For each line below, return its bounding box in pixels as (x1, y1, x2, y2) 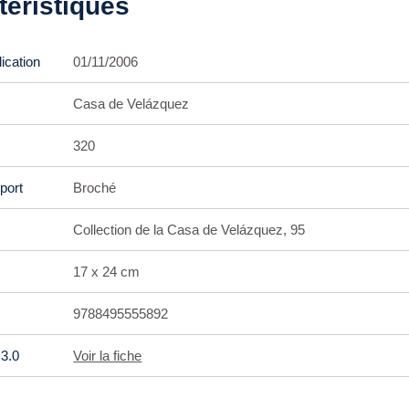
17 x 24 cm (73, 264, 141, 279)
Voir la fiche (73, 348, 142, 363)
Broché (73, 180, 117, 195)
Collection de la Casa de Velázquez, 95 (73, 222, 306, 237)
